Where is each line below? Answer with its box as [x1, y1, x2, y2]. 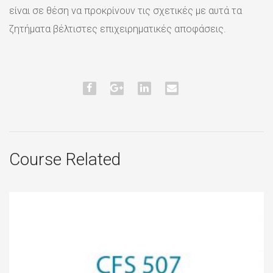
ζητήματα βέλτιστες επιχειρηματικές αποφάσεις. [9, 23, 226, 35]
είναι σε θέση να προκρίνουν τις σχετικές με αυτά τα [9, 4, 242, 16]
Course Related [9, 149, 121, 169]
